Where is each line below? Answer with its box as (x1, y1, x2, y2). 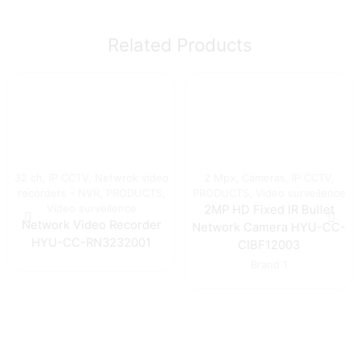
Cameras (241, 171, 285, 185)
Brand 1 (250, 258, 288, 272)
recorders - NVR (17, 186, 100, 200)
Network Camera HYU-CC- (192, 220, 346, 235)
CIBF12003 (238, 238, 300, 253)
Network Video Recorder (21, 218, 162, 233)
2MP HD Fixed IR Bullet (203, 202, 334, 218)
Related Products (108, 33, 252, 55)
